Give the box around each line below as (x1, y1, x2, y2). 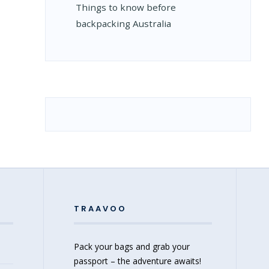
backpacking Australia (75, 17, 171, 29)
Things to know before (75, 1, 176, 13)
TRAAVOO (73, 203, 127, 214)
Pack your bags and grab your (73, 241, 190, 252)
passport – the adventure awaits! (73, 255, 201, 267)
